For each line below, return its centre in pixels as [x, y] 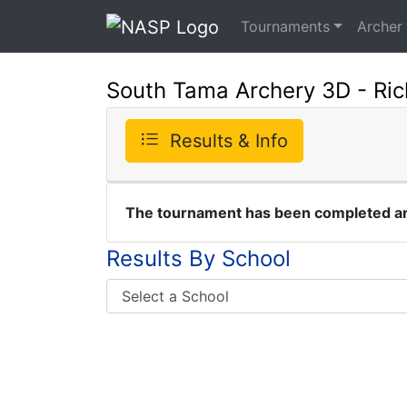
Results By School [199, 258]
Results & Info [229, 140]
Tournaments [285, 26]
